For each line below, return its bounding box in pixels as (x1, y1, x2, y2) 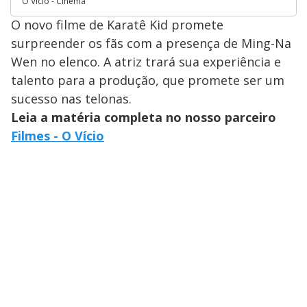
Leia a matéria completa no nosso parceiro (11, 108, 276, 125)
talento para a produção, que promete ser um (11, 71, 284, 88)
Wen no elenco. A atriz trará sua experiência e (11, 53, 281, 70)
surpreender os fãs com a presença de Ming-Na (11, 34, 291, 51)
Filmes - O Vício (11, 127, 104, 144)
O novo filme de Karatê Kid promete (11, 16, 223, 33)
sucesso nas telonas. (11, 90, 132, 107)
